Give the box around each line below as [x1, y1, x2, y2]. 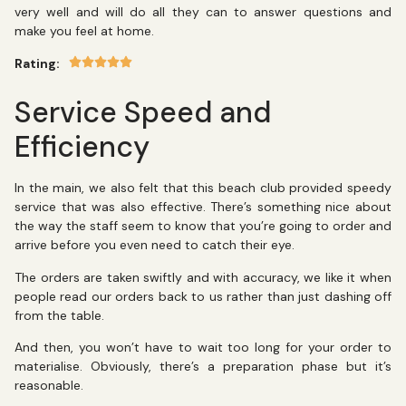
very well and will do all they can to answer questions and [14, 4, 391, 21]
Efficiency [14, 128, 150, 167]
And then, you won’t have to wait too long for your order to [14, 339, 391, 356]
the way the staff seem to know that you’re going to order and [14, 217, 391, 235]
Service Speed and [14, 93, 271, 132]
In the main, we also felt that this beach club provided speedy [14, 179, 391, 197]
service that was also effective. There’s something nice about [14, 198, 391, 216]
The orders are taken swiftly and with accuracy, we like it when [14, 268, 391, 285]
